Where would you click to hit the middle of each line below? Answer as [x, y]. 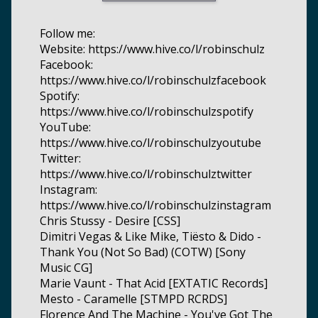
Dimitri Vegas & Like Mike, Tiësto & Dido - [150, 236]
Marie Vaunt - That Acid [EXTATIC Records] [154, 283]
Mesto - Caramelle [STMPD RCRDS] [133, 298]
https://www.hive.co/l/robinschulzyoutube [150, 142]
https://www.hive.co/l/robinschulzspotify [147, 111]
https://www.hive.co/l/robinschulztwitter [146, 174]
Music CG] [66, 267]
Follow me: [67, 33]
